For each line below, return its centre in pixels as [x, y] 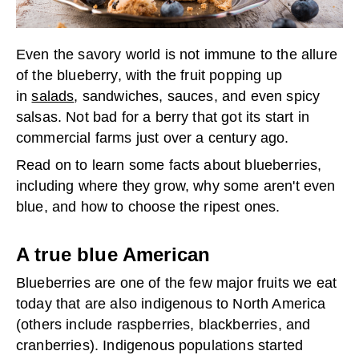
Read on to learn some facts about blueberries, [169, 165]
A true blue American [113, 255]
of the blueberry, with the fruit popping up [149, 76]
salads [53, 97]
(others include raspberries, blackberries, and [163, 325]
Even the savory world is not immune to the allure [177, 55]
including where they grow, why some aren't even [176, 186]
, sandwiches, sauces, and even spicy [197, 97]
